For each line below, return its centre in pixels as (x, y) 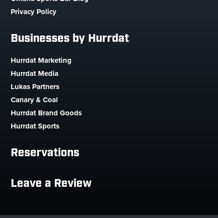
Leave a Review (51, 184)
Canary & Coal (35, 100)
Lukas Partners (35, 87)
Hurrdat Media (35, 73)
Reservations (45, 153)
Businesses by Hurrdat (70, 39)
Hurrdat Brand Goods (46, 113)
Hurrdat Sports (35, 126)
